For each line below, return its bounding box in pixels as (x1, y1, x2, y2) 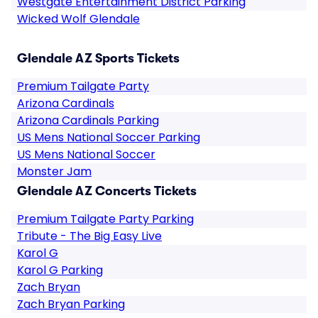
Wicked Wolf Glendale (17, 11, 140, 27)
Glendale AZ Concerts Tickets (17, 184, 197, 198)
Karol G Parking (17, 262, 103, 278)
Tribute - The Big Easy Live (17, 228, 162, 244)
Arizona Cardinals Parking (17, 112, 159, 128)
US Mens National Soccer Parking (17, 129, 200, 146)
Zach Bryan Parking (17, 296, 125, 312)
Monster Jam (17, 163, 92, 180)
